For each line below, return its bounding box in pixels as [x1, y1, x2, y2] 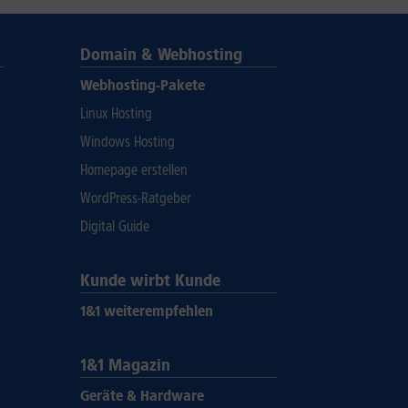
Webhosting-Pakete [80, 76, 205, 94]
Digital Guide [80, 218, 149, 235]
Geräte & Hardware [80, 387, 204, 404]
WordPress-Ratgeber [80, 189, 191, 207]
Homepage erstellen [80, 161, 188, 178]
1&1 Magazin [80, 355, 170, 375]
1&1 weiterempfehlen [80, 302, 213, 320]
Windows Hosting [80, 133, 175, 150]
